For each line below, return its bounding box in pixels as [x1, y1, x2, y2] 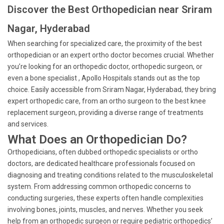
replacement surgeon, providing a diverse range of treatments [7, 108, 203, 116]
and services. [7, 120, 48, 128]
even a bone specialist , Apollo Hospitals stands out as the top [7, 74, 200, 82]
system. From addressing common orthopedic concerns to [7, 182, 191, 190]
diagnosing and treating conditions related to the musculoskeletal [7, 171, 213, 179]
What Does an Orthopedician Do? [7, 132, 187, 146]
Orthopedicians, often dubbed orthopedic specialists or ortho [7, 148, 198, 156]
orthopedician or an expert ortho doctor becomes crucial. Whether [7, 51, 214, 59]
